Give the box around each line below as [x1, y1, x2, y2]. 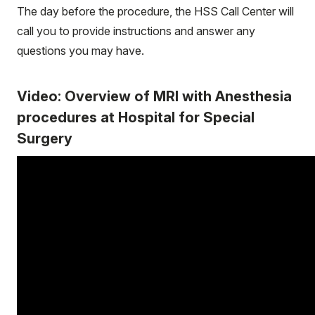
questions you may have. [17, 43, 147, 58]
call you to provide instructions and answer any [17, 23, 255, 38]
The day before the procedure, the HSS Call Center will [17, 4, 294, 18]
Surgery [17, 129, 72, 147]
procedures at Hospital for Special [17, 108, 255, 126]
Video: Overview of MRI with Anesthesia [17, 87, 292, 105]
